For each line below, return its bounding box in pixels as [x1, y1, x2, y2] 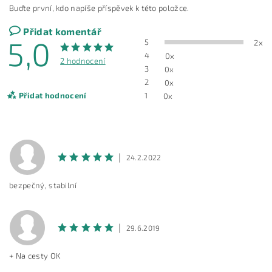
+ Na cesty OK [9, 251, 61, 261]
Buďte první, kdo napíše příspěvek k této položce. [9, 3, 189, 13]
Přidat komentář [23, 25, 102, 38]
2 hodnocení [60, 55, 106, 66]
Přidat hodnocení [18, 90, 87, 101]
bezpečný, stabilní [9, 180, 77, 191]
